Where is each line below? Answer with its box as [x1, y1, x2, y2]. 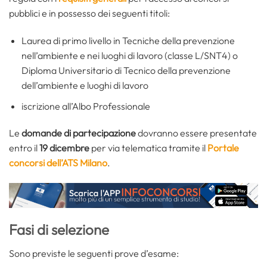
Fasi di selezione [9, 220, 109, 238]
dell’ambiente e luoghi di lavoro [21, 79, 148, 91]
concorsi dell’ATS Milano [9, 157, 107, 169]
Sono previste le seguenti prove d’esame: [9, 247, 179, 259]
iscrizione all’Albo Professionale [21, 100, 150, 112]
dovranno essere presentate [136, 127, 257, 139]
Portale [207, 142, 239, 154]
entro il [9, 142, 39, 154]
